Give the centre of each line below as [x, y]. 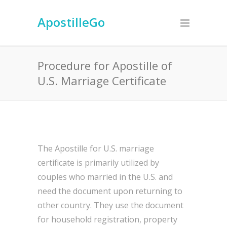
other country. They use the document [110, 205]
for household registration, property [107, 219]
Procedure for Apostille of [105, 65]
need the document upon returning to [110, 191]
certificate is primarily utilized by [98, 163]
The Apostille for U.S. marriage [96, 148]
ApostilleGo [71, 22]
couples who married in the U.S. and [105, 177]
